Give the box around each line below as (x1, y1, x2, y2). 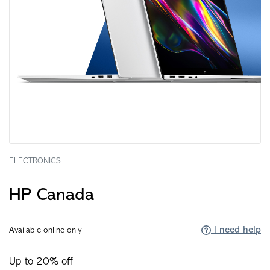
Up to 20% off (9, 256, 72, 268)
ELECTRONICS (9, 157, 61, 166)
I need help (211, 225, 261, 235)
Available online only (9, 226, 82, 235)
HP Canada (9, 186, 94, 205)
